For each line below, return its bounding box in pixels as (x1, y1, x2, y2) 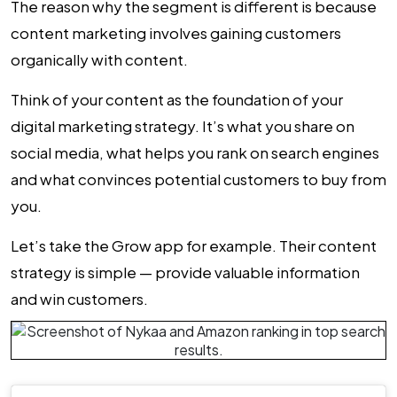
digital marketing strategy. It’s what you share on (11, 116, 354, 136)
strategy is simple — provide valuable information (11, 262, 360, 282)
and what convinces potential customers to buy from (11, 169, 386, 189)
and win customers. (11, 289, 148, 308)
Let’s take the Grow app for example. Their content (11, 236, 377, 255)
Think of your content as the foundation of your (11, 90, 343, 109)
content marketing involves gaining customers (11, 23, 341, 43)
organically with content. (11, 50, 188, 69)
